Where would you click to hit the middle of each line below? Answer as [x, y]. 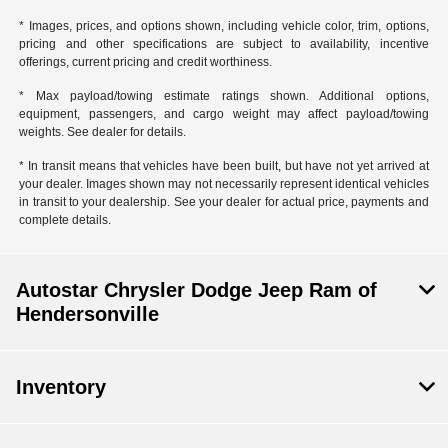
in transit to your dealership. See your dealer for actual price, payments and [224, 201]
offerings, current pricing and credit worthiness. [146, 61]
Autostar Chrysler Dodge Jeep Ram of [196, 289]
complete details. [65, 219]
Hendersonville [87, 313]
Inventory [61, 386]
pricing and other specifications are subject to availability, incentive [224, 43]
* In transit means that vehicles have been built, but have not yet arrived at [224, 165]
